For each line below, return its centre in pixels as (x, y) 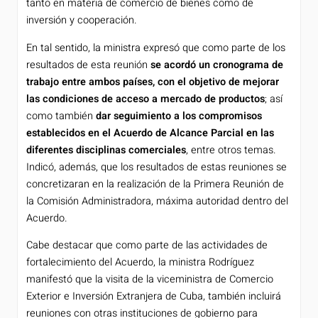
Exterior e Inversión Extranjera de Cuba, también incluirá (154, 297)
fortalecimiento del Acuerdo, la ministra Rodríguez (140, 263)
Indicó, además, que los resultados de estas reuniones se (157, 167)
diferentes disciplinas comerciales (106, 150)
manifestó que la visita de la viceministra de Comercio (150, 280)
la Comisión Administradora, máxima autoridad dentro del (157, 201)
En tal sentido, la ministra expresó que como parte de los (156, 48)
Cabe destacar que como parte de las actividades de (147, 246)
